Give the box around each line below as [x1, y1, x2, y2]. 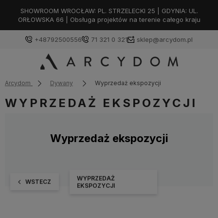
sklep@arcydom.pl [137, 36, 193, 43]
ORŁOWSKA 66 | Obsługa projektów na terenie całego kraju [18, 16, 200, 23]
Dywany [50, 79, 73, 87]
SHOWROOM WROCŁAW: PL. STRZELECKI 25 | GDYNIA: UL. [20, 7, 198, 15]
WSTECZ [25, 178, 51, 185]
